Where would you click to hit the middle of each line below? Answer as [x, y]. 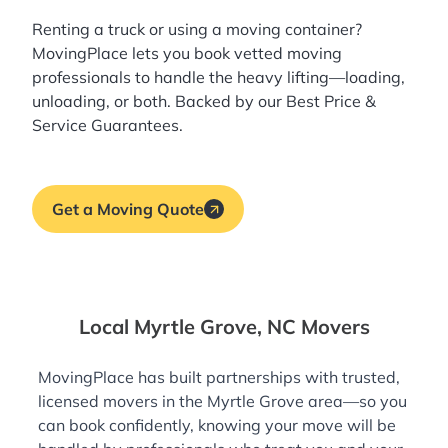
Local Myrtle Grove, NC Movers [224, 327]
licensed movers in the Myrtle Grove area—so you [222, 401]
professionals [81, 77]
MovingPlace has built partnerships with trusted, [219, 377]
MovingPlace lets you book [133, 53]
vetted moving [288, 53]
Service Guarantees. [107, 125]
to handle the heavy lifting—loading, [268, 77]
